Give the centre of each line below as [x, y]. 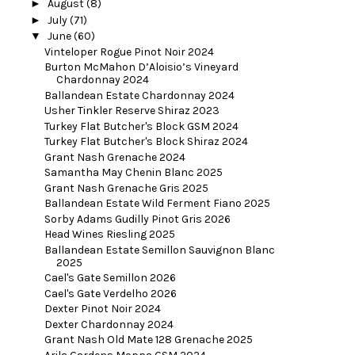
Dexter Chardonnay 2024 [109, 324]
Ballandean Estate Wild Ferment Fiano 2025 [157, 204]
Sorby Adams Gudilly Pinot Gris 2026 [137, 219]
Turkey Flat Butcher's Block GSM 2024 [141, 126]
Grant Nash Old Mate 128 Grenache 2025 [148, 340]
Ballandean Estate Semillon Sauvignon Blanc [159, 250]
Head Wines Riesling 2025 [109, 235]
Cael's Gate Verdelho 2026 [110, 293]
